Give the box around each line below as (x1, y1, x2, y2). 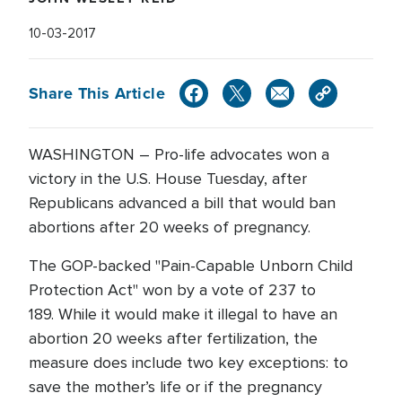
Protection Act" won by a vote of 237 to (29, 280, 316, 300)
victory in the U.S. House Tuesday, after (29, 169, 307, 188)
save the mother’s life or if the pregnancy (29, 377, 322, 397)
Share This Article (29, 81, 166, 105)
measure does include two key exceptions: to (29, 353, 348, 372)
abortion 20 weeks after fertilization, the (29, 328, 318, 348)
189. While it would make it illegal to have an (29, 304, 337, 324)
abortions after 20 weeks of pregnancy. (29, 217, 310, 237)
